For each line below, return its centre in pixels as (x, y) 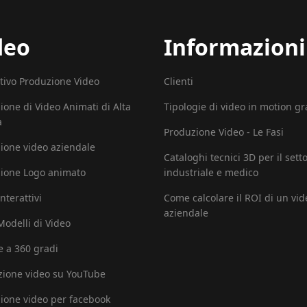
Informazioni (235, 47)
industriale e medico (211, 172)
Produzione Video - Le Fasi (224, 132)
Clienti (179, 81)
